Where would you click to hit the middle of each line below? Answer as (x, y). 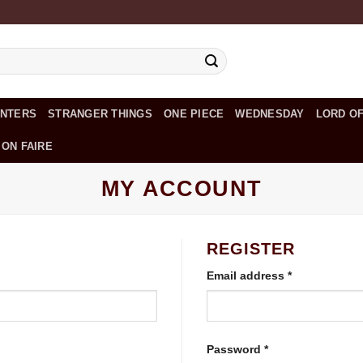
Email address (247, 275)
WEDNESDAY (270, 114)
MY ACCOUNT (181, 188)
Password (235, 350)
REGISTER (251, 249)
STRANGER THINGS (100, 114)
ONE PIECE (194, 114)
